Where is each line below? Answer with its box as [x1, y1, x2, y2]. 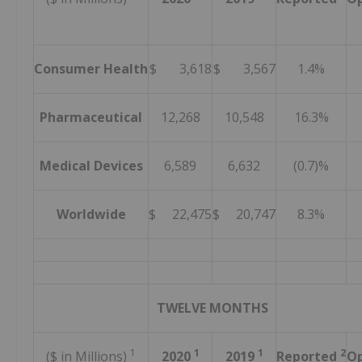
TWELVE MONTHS [156, 299, 268, 318]
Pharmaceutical [40, 108, 142, 127]
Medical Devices [39, 157, 143, 175]
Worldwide [56, 205, 126, 224]
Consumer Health [34, 60, 148, 78]
